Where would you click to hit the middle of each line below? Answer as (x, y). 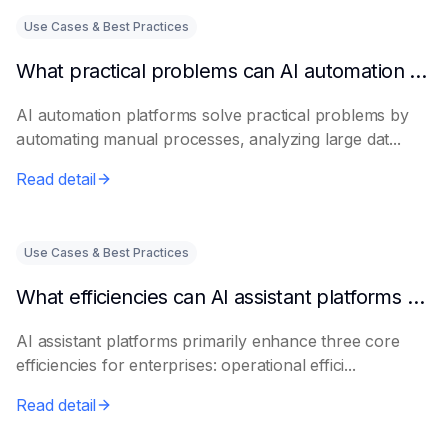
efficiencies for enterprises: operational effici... (186, 365)
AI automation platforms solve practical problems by (212, 115)
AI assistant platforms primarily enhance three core (208, 341)
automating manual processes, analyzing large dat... (208, 139)
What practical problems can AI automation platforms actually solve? (418, 71)
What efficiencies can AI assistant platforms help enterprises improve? (415, 297)
